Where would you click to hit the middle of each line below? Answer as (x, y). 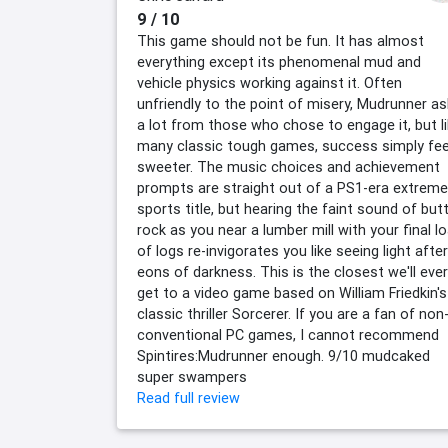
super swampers (192, 377)
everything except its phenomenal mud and (279, 62)
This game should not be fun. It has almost (280, 41)
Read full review (188, 398)
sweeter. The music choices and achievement (288, 167)
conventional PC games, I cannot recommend (288, 335)
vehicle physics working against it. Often (269, 83)
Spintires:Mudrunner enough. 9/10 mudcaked (283, 356)
